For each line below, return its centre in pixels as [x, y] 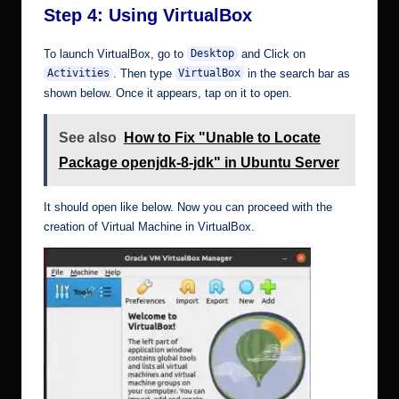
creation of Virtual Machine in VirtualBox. [149, 227]
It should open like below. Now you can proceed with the [188, 208]
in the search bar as [297, 73]
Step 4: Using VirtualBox [148, 15]
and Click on [271, 53]
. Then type [144, 73]
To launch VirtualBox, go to [115, 53]
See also [87, 137]
